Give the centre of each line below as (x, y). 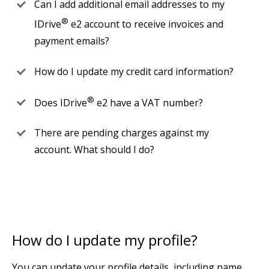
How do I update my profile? (105, 240)
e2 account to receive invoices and (146, 24)
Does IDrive (61, 103)
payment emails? (72, 41)
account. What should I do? (94, 150)
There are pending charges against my (122, 133)
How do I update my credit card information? (134, 71)
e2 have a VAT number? (149, 103)
